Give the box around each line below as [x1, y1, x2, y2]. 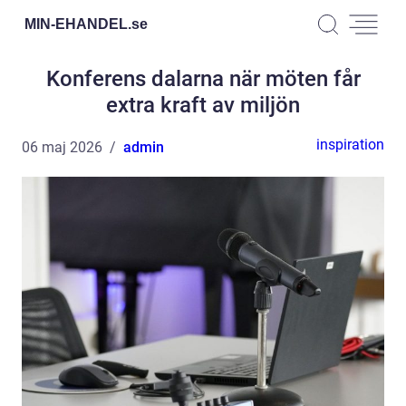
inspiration [316, 136, 384, 153]
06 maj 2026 [22, 139, 102, 156]
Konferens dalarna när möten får [45, 66, 361, 92]
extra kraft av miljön [106, 92, 300, 118]
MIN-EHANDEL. [24, 15, 131, 32]
